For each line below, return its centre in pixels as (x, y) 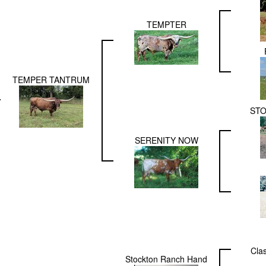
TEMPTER (166, 25)
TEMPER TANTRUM (51, 80)
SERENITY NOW (166, 140)
